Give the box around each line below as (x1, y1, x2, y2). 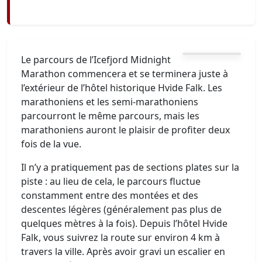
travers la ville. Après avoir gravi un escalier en (21, 244, 225, 258)
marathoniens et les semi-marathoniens (21, 95, 198, 108)
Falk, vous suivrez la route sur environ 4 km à (21, 230, 220, 244)
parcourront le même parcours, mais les (21, 109, 199, 122)
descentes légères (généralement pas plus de (21, 202, 222, 216)
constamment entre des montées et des (21, 188, 198, 202)
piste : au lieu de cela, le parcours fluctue (21, 174, 201, 188)
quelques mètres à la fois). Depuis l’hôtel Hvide (21, 216, 227, 230)
